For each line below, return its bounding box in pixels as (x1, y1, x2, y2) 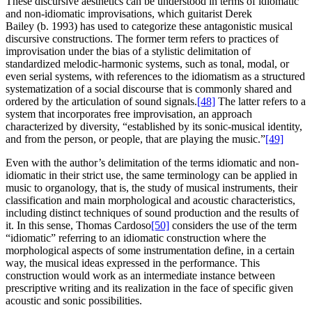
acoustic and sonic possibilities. (6, 295, 142, 307)
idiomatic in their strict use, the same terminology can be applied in (6, 169, 297, 182)
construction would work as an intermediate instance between (6, 270, 275, 282)
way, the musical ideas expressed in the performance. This (6, 257, 260, 270)
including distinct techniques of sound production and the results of (6, 207, 299, 219)
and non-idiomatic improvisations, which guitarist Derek (6, 8, 252, 20)
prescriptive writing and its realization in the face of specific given (6, 282, 293, 295)
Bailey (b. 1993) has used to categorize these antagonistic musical (6, 20, 292, 33)
